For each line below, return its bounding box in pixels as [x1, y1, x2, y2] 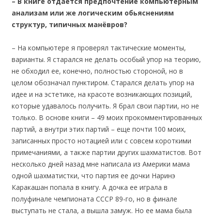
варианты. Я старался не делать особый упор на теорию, [12, 54, 201, 64]
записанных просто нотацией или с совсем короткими [12, 136, 191, 145]
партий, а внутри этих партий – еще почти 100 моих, [12, 124, 186, 134]
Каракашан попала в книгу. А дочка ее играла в [12, 182, 168, 192]
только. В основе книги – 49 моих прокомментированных [12, 112, 202, 122]
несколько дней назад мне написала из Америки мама [12, 159, 190, 169]
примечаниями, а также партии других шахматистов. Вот [12, 147, 201, 157]
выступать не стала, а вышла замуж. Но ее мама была [12, 205, 192, 215]
